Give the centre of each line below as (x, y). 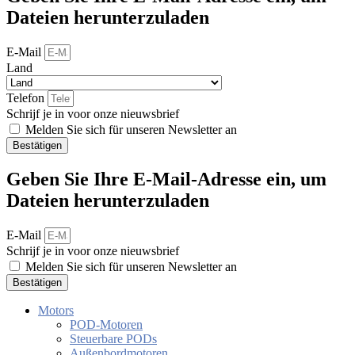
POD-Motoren (106, 325)
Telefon (27, 97)
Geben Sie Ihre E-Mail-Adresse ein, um (166, 179)
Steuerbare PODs (113, 339)
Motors (56, 311)
